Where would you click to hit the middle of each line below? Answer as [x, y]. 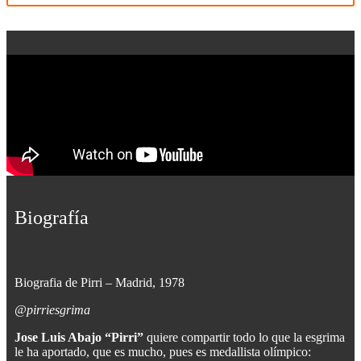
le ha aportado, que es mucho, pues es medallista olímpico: [163, 352]
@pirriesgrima [52, 310]
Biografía [52, 218]
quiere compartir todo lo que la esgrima [244, 338]
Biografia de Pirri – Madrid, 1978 [100, 283]
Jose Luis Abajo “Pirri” [79, 338]
